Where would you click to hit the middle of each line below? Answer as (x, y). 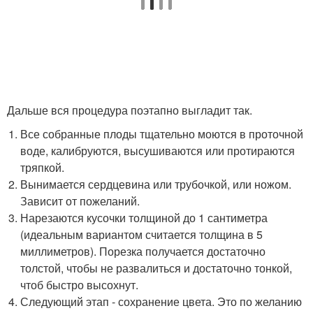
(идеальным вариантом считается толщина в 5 (142, 235)
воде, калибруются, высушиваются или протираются (158, 151)
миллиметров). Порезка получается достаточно (143, 252)
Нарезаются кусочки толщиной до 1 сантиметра (144, 218)
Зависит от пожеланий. (80, 201)
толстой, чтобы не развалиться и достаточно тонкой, (156, 268)
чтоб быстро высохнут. (80, 285)
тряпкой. (43, 168)
